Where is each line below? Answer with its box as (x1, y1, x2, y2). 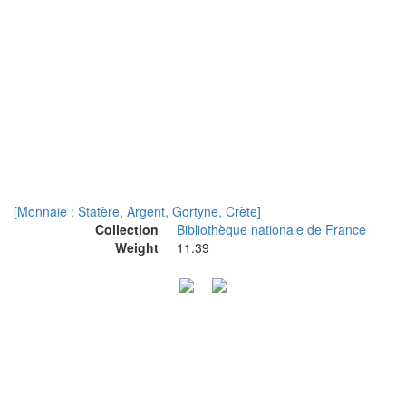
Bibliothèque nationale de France (177, 220, 366, 238)
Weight (115, 238, 159, 256)
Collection (95, 220, 159, 238)
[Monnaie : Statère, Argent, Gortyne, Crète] (14, 202, 261, 220)
